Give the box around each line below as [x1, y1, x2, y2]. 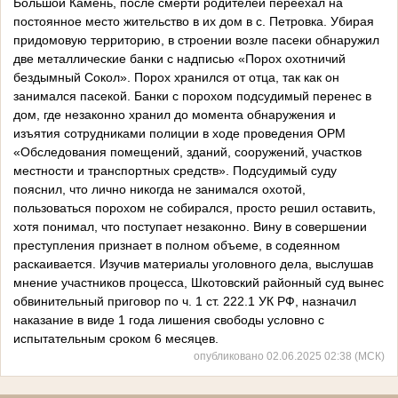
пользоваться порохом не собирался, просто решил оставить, [13, 201, 376, 216]
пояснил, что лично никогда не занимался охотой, [13, 182, 306, 197]
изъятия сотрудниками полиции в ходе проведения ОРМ [13, 126, 346, 141]
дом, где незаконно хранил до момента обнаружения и [13, 107, 336, 123]
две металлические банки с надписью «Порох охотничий [13, 52, 346, 67]
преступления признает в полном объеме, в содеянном [13, 238, 340, 253]
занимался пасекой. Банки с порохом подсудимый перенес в [13, 89, 371, 104]
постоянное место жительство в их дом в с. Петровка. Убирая [13, 14, 374, 29]
